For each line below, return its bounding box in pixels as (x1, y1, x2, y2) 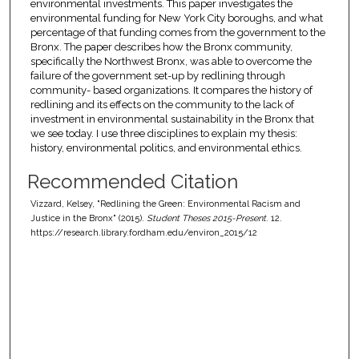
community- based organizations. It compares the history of (30, 83, 313, 96)
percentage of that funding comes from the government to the (30, 26, 325, 38)
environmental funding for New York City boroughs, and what (30, 11, 323, 24)
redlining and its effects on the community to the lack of (30, 98, 294, 111)
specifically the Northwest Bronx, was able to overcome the (30, 54, 312, 67)
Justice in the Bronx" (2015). (30, 212, 147, 224)
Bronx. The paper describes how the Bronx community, (30, 40, 292, 53)
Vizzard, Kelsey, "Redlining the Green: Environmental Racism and (30, 198, 301, 209)
